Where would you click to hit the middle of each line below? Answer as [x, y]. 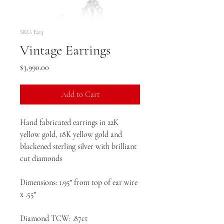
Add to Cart [80, 94]
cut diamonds [41, 158]
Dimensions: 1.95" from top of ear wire [79, 182]
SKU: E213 [32, 32]
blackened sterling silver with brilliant [78, 146]
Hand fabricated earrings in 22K [69, 122]
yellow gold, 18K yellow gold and [71, 134]
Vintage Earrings [65, 50]
